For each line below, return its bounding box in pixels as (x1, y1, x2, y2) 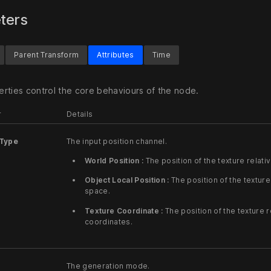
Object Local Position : (85, 175, 169, 185)
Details (67, 109, 93, 119)
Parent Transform (13, 50, 79, 59)
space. (85, 186, 110, 196)
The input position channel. (67, 136, 167, 146)
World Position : (85, 155, 144, 165)
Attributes (97, 50, 134, 59)
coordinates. (85, 217, 132, 226)
